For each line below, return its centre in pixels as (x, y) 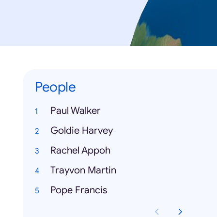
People (55, 87)
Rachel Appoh (80, 151)
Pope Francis (79, 190)
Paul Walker (76, 111)
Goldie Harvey (82, 131)
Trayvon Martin (83, 170)
